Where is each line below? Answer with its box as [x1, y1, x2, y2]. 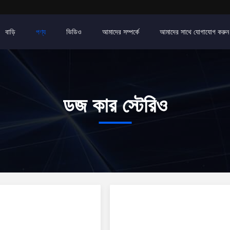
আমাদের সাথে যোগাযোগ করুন [160, 28, 229, 36]
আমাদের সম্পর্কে [102, 28, 139, 36]
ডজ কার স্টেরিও [63, 94, 167, 117]
